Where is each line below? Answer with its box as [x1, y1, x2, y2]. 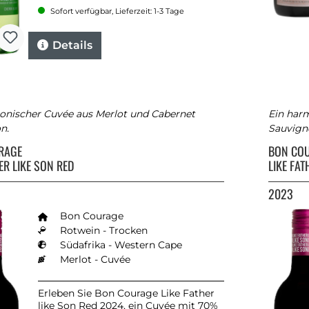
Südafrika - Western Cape [60, 239, 182, 252]
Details [52, 39, 92, 52]
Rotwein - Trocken [60, 224, 148, 237]
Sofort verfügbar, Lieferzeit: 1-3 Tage [48, 6, 184, 17]
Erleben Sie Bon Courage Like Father [38, 287, 215, 300]
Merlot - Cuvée [60, 253, 130, 266]
